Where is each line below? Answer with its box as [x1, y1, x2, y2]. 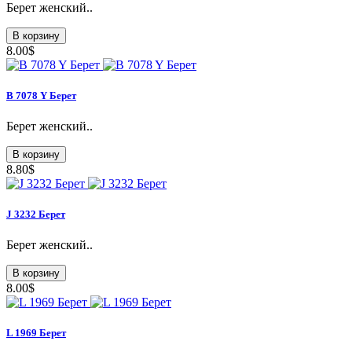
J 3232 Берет [6, 208, 65, 221]
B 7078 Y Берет [6, 89, 76, 101]
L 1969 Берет [6, 327, 66, 339]
